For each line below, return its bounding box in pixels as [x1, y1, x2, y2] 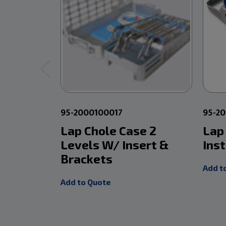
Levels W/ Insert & [61, 137, 169, 152]
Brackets [61, 151, 113, 166]
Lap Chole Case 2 [61, 123, 157, 138]
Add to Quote [61, 177, 111, 187]
